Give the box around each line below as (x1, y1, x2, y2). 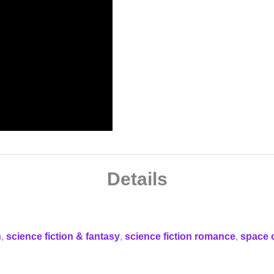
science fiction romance (125, 231, 235, 242)
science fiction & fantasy (6, 231, 120, 242)
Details (106, 169, 168, 190)
